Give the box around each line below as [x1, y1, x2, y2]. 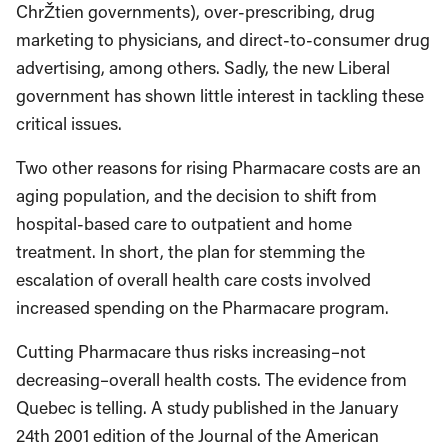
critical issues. [16, 112, 122, 135]
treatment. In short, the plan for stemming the [16, 240, 365, 263]
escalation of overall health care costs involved [16, 268, 371, 291]
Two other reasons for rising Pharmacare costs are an [16, 156, 421, 179]
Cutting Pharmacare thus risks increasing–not [16, 340, 366, 363]
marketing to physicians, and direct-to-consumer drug [16, 28, 430, 51]
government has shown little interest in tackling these [16, 84, 424, 107]
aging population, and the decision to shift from [16, 184, 377, 207]
